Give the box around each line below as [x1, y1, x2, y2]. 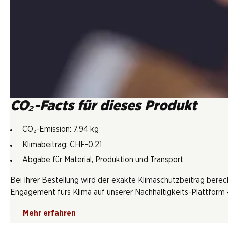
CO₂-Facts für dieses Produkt [10, 99, 197, 113]
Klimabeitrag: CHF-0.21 [22, 140, 102, 149]
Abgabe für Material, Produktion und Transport [22, 155, 183, 164]
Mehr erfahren [23, 209, 76, 217]
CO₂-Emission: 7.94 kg [22, 125, 99, 133]
